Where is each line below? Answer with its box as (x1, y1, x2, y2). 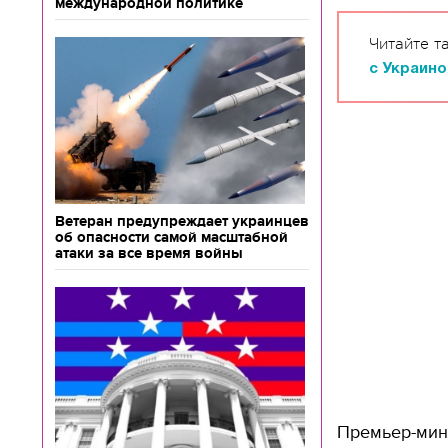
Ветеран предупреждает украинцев (55, 213, 309, 229)
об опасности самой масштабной (55, 229, 288, 245)
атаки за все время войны (55, 245, 243, 261)
